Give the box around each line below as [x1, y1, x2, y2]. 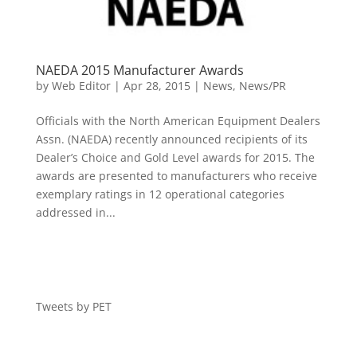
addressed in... [35, 205, 116, 221]
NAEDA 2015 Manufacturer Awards [35, 61, 244, 80]
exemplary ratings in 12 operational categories [35, 186, 284, 202]
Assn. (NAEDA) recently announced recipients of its [35, 131, 308, 147]
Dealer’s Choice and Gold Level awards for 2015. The [35, 150, 315, 166]
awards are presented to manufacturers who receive [35, 168, 317, 184]
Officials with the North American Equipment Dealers [35, 113, 320, 129]
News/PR [238, 78, 286, 94]
